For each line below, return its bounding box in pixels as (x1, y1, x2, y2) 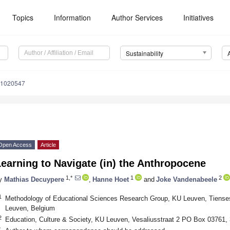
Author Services (111, 12, 163, 23)
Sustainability (125, 49, 163, 58)
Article (41, 142, 56, 148)
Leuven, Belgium (5, 204, 55, 212)
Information (54, 12, 91, 23)
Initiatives (183, 12, 214, 23)
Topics (12, 12, 34, 23)
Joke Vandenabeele (156, 175, 217, 183)
